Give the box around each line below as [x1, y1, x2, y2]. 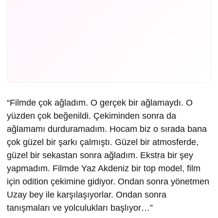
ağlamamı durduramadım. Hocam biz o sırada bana [7, 124, 207, 134]
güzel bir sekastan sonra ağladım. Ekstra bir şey [7, 150, 193, 161]
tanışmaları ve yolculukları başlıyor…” [7, 203, 153, 213]
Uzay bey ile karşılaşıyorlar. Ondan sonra [7, 190, 166, 200]
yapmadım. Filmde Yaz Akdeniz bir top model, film [7, 163, 200, 174]
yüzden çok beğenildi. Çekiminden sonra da [7, 111, 176, 121]
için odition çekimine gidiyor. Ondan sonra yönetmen [7, 177, 209, 187]
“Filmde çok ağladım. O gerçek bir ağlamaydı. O [7, 98, 193, 108]
